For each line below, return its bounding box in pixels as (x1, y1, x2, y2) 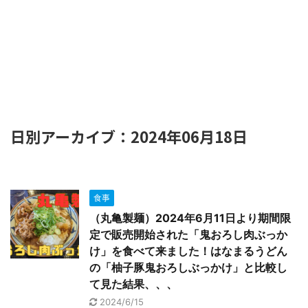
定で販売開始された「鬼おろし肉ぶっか (89, 228, 287, 241)
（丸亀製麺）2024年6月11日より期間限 (89, 211, 291, 225)
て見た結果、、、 (89, 277, 177, 291)
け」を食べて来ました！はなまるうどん (89, 244, 287, 258)
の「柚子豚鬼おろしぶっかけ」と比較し (89, 261, 287, 274)
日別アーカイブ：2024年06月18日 (10, 125, 247, 147)
